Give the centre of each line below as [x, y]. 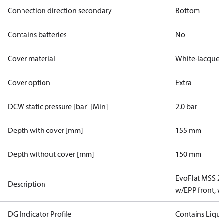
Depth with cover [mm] [45, 130]
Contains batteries [37, 34]
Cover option [29, 82]
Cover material [32, 58]
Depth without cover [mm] [51, 154]
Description [27, 184]
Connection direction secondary [60, 10]
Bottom [188, 10]
